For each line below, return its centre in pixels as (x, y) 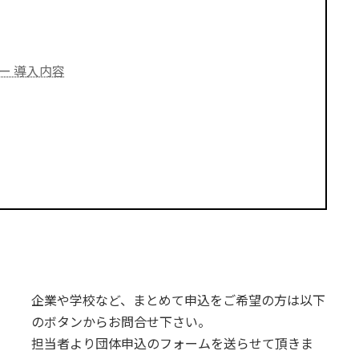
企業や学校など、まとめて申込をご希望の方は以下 (178, 300)
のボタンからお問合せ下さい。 (121, 321)
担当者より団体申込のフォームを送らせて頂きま (172, 343)
